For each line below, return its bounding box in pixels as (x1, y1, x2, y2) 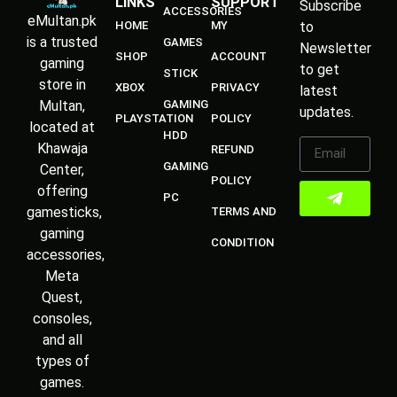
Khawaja (36, 140, 88, 158)
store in (38, 76, 86, 94)
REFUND (210, 143, 254, 157)
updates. (299, 104, 354, 121)
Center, (40, 161, 85, 179)
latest (299, 82, 338, 100)
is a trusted (27, 34, 98, 51)
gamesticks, (27, 204, 102, 222)
